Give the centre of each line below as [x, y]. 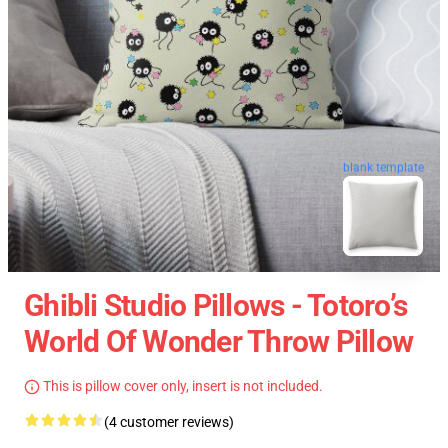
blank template [383, 164]
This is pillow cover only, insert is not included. [181, 386]
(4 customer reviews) [169, 422]
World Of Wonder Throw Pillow [218, 341]
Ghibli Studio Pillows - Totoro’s [215, 305]
